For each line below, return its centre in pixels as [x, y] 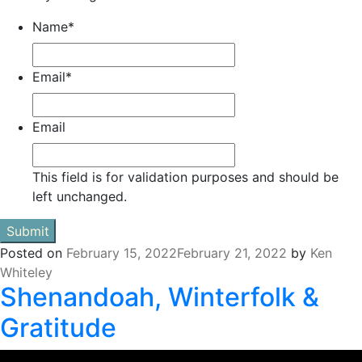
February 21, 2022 [232, 253]
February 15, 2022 [122, 253]
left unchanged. [80, 197]
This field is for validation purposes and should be [185, 177]
